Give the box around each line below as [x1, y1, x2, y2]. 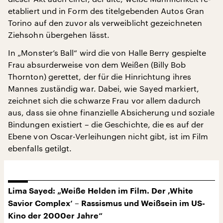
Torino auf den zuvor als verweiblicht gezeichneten [8, 17, 202, 27]
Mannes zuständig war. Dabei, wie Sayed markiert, [8, 83, 199, 93]
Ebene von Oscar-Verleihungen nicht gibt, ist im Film [8, 131, 209, 141]
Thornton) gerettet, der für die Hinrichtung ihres [8, 71, 191, 81]
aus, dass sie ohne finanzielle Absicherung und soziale [8, 107, 215, 117]
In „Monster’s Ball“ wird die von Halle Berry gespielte [8, 47, 207, 57]
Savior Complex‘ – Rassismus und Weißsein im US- [8, 199, 205, 208]
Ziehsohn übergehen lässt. [8, 29, 110, 39]
